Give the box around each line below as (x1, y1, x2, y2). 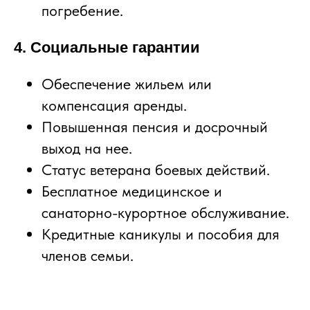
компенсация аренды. (42, 95, 187, 114)
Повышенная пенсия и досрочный (42, 117, 268, 136)
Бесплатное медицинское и (42, 181, 222, 200)
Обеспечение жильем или (42, 74, 212, 93)
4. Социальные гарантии (14, 38, 200, 56)
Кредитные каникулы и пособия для (42, 224, 280, 243)
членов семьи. (42, 246, 134, 264)
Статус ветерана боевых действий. (42, 160, 270, 179)
